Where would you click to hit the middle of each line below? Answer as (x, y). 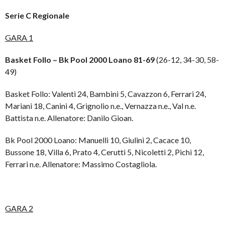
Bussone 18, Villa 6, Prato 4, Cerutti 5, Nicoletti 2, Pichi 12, (104, 152)
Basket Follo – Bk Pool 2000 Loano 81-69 (80, 59)
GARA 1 (19, 37)
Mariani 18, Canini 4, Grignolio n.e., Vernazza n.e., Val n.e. (100, 105)
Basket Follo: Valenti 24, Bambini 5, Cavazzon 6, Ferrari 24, (105, 93)
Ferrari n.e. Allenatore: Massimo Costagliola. (81, 164)
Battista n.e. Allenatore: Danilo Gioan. (69, 118)
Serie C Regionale (37, 15)
